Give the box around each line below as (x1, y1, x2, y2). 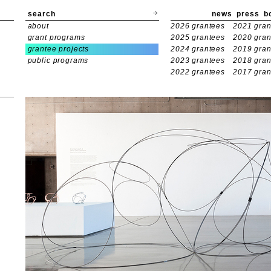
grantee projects (27, 45, 90, 53)
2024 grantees (171, 45, 226, 53)
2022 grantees (171, 68, 226, 76)
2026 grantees (171, 22, 226, 30)
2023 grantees (171, 56, 226, 65)
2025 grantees (171, 33, 226, 42)
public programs (27, 56, 89, 65)
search (28, 10, 56, 18)
